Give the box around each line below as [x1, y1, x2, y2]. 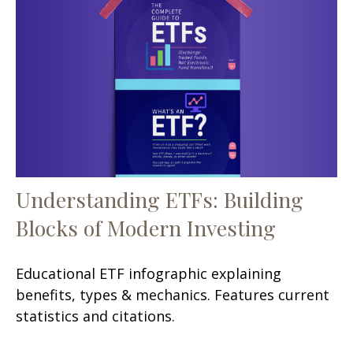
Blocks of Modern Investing [16, 214, 276, 243]
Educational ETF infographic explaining [16, 264, 281, 284]
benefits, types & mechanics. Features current [16, 285, 329, 305]
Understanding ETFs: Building [16, 185, 303, 214]
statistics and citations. [16, 307, 175, 326]
